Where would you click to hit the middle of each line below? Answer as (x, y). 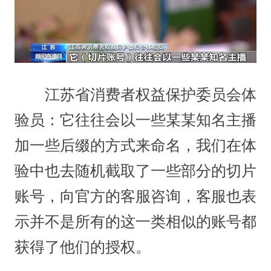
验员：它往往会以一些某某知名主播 (135, 120)
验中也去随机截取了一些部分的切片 (135, 171)
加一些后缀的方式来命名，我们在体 (135, 146)
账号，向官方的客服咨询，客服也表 (135, 197)
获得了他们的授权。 (82, 247)
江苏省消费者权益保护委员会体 (135, 95)
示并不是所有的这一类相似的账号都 (135, 222)
